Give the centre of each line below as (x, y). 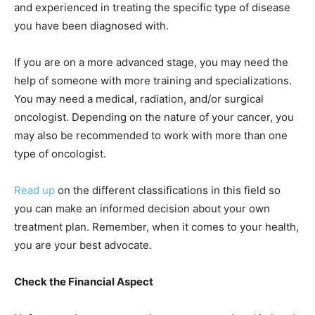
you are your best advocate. (83, 245)
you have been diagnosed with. (91, 26)
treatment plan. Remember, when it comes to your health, (156, 227)
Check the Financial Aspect (84, 282)
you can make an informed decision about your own (142, 209)
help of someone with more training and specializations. (153, 81)
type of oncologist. (60, 154)
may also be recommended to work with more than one (151, 136)
